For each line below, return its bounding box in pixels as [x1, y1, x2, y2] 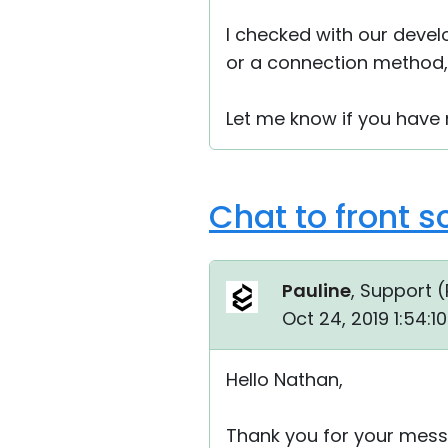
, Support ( [351, 278, 445, 303]
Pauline [282, 278, 351, 303]
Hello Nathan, [226, 367, 343, 392]
